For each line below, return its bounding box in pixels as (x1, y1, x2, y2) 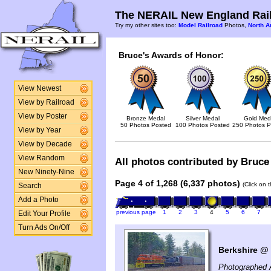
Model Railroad (178, 22, 223, 28)
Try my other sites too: (115, 22, 178, 28)
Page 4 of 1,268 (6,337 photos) (115, 178, 240, 189)
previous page (116, 209, 156, 216)
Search (18, 182, 42, 189)
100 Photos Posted (175, 122, 230, 128)
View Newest (18, 85, 61, 92)
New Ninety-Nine (18, 168, 74, 175)
